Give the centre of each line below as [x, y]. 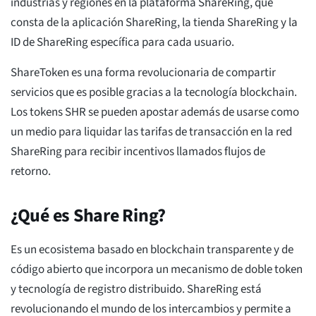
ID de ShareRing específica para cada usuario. [122, 43]
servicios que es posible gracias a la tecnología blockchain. [154, 93]
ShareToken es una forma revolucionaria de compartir [143, 73]
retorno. [31, 172]
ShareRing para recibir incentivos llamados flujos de [138, 152]
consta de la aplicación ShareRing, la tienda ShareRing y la [154, 23]
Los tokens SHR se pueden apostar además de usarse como [155, 113]
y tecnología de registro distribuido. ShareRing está [136, 290]
